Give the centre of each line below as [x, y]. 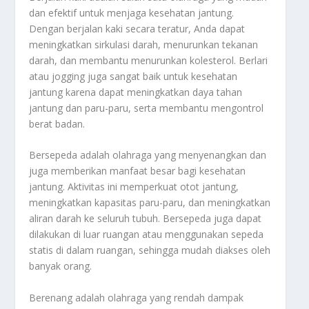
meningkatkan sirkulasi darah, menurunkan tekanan [144, 44]
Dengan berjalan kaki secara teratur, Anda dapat [137, 28]
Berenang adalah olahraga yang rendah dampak [137, 297]
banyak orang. [61, 266]
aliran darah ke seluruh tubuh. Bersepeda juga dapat [146, 219]
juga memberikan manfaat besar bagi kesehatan [138, 171]
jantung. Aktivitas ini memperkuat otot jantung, [134, 187]
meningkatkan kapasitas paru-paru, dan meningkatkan [150, 203]
